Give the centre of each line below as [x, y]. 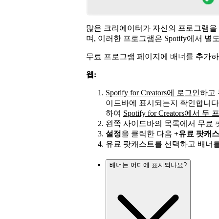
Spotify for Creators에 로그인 [153, 93]
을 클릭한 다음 [148, 134]
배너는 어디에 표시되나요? [148, 165]
